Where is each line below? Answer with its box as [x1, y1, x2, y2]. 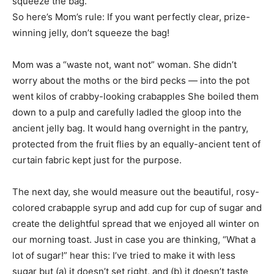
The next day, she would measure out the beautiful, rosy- [12, 185, 259, 198]
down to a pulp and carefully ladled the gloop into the [12, 106, 242, 118]
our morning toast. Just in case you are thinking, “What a [12, 233, 256, 245]
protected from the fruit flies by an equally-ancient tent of [12, 138, 261, 150]
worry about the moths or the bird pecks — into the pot [12, 74, 250, 86]
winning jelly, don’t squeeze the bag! [12, 26, 169, 39]
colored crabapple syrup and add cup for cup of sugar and [12, 201, 262, 213]
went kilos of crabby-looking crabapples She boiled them [12, 90, 259, 102]
